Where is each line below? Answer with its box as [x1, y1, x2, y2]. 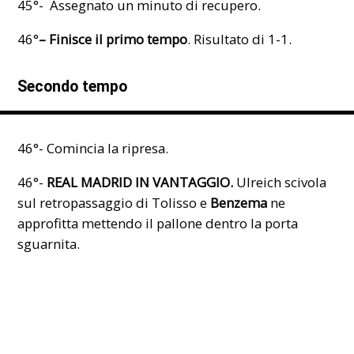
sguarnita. [17, 234, 81, 253]
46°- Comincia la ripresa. [17, 138, 169, 157]
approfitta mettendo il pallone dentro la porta [17, 213, 299, 232]
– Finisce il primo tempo [39, 29, 188, 48]
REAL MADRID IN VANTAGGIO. [43, 172, 234, 191]
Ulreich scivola [233, 172, 327, 191]
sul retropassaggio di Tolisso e [17, 193, 211, 212]
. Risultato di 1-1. [187, 29, 292, 48]
